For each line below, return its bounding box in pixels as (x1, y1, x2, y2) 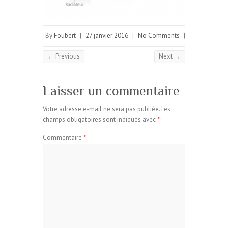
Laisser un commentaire (43, 83, 180, 98)
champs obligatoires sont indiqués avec (43, 115, 157, 124)
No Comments (138, 31, 180, 40)
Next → (159, 51, 181, 61)
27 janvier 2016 (85, 31, 128, 40)
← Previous (47, 51, 80, 61)
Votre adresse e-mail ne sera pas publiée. (43, 104, 160, 113)
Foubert (54, 31, 76, 40)
